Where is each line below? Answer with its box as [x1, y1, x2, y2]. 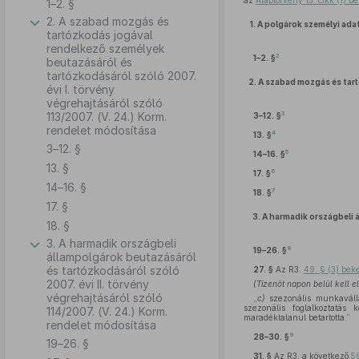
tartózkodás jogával [46, 28, 153, 42]
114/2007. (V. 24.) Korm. [46, 305, 167, 318]
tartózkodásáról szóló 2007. [46, 69, 196, 83]
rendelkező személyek [46, 42, 164, 55]
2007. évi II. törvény [46, 277, 149, 291]
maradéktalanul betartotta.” [243, 313, 350, 322]
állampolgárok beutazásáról [46, 250, 196, 264]
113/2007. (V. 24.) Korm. [46, 110, 167, 123]
